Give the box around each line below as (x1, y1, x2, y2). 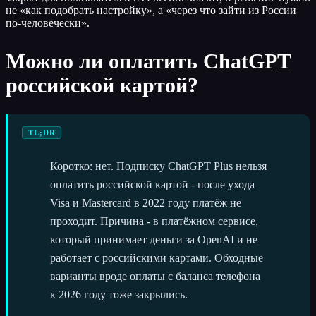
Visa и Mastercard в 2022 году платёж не (50, 196, 241, 209)
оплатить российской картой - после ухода (50, 178, 255, 190)
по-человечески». (6, 16, 90, 29)
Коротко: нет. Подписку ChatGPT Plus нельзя (50, 159, 267, 172)
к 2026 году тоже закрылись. (50, 288, 188, 300)
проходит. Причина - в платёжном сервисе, (50, 214, 258, 227)
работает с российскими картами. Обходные (50, 251, 263, 264)
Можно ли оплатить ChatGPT (6, 49, 291, 73)
